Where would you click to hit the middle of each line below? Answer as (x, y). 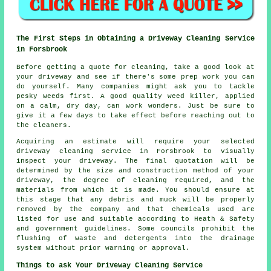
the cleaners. (44, 125)
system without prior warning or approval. (103, 248)
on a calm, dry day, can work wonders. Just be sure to (135, 106)
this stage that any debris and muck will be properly (135, 199)
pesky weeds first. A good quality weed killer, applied (135, 96)
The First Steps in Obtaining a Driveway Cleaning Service (135, 38)
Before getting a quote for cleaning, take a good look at (135, 67)
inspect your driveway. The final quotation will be (135, 161)
